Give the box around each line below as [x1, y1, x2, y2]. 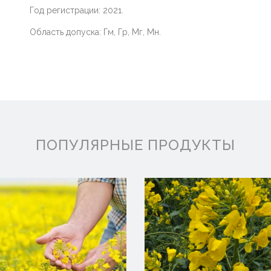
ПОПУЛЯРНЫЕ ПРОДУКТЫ [36, 136, 235, 154]
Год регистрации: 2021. [30, 5, 123, 15]
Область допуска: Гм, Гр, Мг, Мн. [30, 27, 161, 37]
